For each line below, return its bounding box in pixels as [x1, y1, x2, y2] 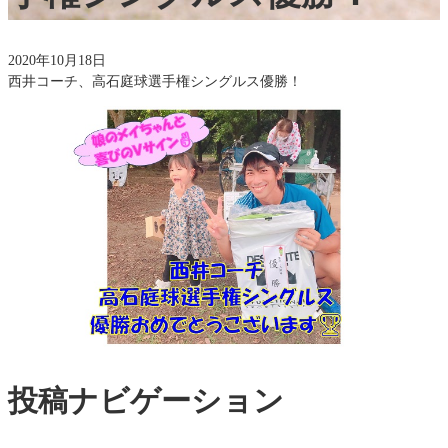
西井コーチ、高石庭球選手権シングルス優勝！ [8, 73, 302, 89]
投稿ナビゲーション [8, 383, 284, 417]
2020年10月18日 [8, 52, 106, 68]
